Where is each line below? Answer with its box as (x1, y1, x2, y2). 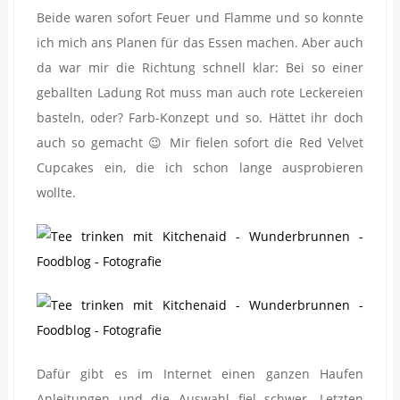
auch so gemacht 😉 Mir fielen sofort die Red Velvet (37, 133, 363, 151)
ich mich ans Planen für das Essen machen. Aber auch (37, 33, 363, 51)
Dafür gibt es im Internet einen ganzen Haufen (37, 364, 363, 382)
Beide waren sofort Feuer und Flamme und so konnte (37, 8, 363, 26)
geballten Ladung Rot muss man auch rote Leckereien (37, 83, 363, 101)
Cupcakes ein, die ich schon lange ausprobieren (37, 158, 363, 176)
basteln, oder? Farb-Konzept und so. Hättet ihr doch (37, 108, 363, 126)
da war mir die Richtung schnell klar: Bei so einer (37, 58, 363, 76)
